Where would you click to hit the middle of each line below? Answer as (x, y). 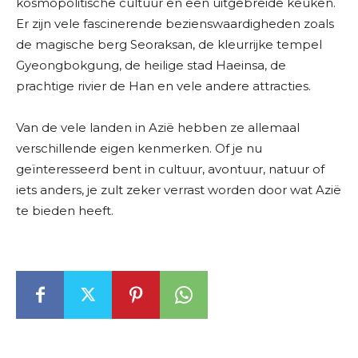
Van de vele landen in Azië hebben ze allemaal (158, 128)
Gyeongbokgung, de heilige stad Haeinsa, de (151, 66)
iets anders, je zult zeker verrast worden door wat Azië (179, 190)
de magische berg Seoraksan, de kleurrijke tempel (169, 45)
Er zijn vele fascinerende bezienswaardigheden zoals (175, 24)
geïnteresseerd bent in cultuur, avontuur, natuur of (170, 169)
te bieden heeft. (65, 211)
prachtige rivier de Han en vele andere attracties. (163, 86)
